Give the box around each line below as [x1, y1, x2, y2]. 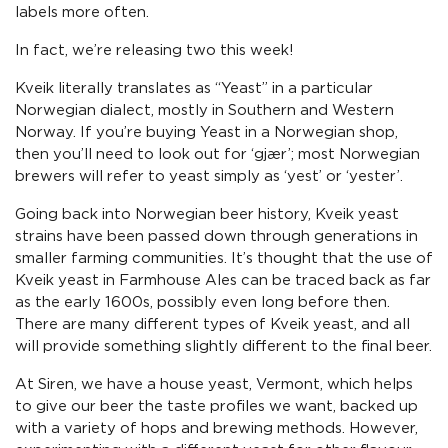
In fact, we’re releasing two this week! [15, 43, 294, 58]
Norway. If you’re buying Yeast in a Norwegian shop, [15, 125, 398, 140]
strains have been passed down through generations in [15, 229, 418, 244]
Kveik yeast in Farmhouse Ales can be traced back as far [15, 273, 431, 288]
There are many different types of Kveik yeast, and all [15, 317, 410, 332]
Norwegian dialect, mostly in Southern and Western [15, 103, 394, 118]
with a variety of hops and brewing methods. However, [15, 421, 418, 436]
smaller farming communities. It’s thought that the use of [15, 251, 433, 266]
